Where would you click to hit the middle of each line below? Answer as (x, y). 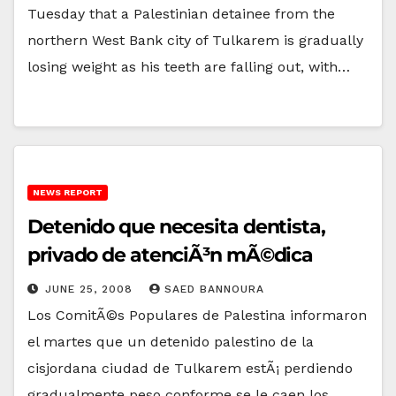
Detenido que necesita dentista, (176, 226)
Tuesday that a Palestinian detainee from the (181, 13)
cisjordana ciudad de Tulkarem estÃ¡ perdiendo (190, 368)
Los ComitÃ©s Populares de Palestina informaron (197, 315)
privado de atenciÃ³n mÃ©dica (171, 255)
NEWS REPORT (68, 192)
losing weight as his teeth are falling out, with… (189, 66)
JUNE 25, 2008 (91, 289)
